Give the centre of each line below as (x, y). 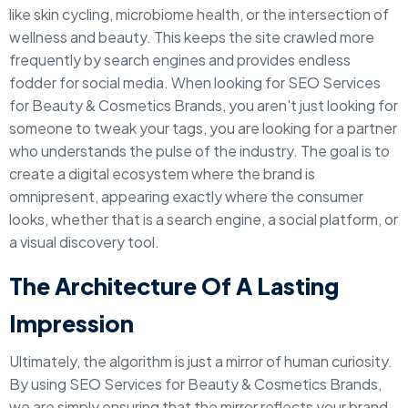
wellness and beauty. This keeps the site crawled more (192, 37)
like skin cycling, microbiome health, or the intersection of (199, 14)
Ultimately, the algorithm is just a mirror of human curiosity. (201, 361)
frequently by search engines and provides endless (180, 60)
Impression (71, 323)
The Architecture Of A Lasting (174, 286)
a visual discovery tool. (84, 242)
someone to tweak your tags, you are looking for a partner (203, 128)
